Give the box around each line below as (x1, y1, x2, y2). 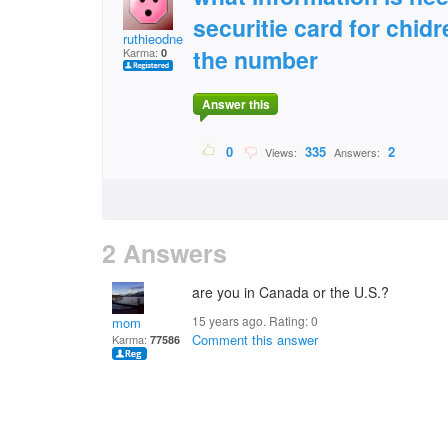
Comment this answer (192, 330, 318, 349)
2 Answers (102, 235, 227, 271)
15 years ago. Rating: (192, 312, 311, 329)
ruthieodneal (123, 29, 193, 48)
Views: (259, 144, 300, 161)
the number (193, 43, 318, 76)
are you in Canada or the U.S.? (192, 282, 389, 302)
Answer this (201, 95, 270, 114)
